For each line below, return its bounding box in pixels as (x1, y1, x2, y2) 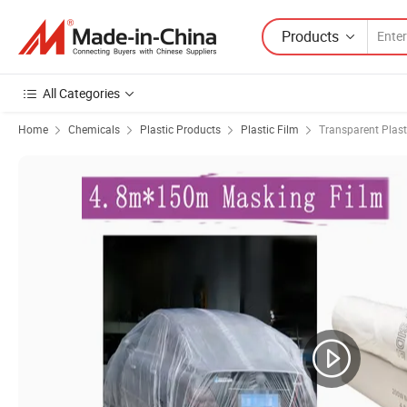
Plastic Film (241, 122, 299, 136)
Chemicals (68, 122, 120, 136)
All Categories (43, 84, 120, 102)
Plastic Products (140, 122, 221, 136)
